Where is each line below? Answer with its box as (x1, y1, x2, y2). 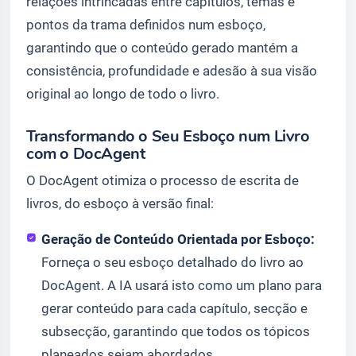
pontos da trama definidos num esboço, (26, 17, 265, 33)
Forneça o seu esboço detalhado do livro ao (41, 254, 304, 270)
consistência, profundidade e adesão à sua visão (26, 63, 317, 79)
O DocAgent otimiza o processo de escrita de (26, 172, 299, 188)
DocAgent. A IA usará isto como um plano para (41, 277, 323, 293)
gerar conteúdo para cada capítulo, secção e (41, 300, 308, 316)
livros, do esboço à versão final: (26, 195, 214, 211)
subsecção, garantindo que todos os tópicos (41, 323, 311, 339)
